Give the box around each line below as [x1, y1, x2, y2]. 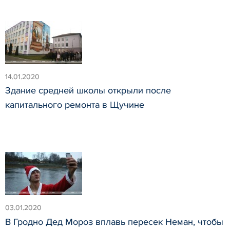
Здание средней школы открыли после [5, 85, 171, 97]
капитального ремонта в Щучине [5, 99, 144, 111]
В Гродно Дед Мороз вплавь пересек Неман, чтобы [5, 216, 223, 227]
